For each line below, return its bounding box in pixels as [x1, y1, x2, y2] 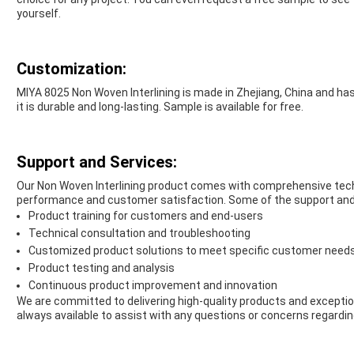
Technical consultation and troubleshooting [28, 227, 250, 240]
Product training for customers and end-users [28, 209, 263, 223]
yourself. [17, 7, 61, 21]
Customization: [17, 59, 126, 79]
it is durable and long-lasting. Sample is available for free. [17, 100, 303, 114]
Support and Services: [17, 153, 177, 172]
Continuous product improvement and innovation [28, 279, 277, 292]
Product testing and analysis [28, 262, 175, 275]
